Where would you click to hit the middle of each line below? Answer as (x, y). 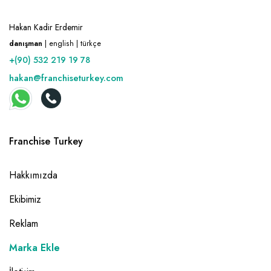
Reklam (24, 223)
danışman (26, 43)
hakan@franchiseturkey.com (66, 78)
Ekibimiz (25, 199)
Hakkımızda (33, 175)
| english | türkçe (72, 43)
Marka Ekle (34, 247)
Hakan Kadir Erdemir (46, 27)
